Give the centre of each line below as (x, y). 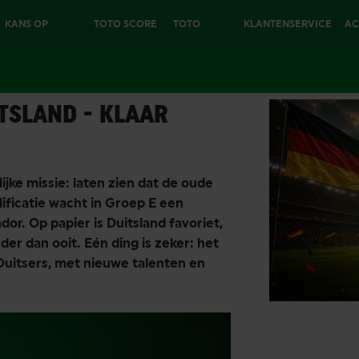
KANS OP (27, 24)
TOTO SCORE (125, 24)
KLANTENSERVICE (287, 24)
